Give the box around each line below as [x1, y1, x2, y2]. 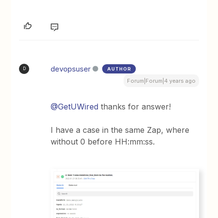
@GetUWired [51, 101, 99, 111]
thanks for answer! [98, 101, 174, 111]
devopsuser [51, 64, 91, 73]
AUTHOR [107, 66, 132, 72]
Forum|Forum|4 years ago [127, 77, 196, 84]
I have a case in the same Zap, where [51, 125, 190, 135]
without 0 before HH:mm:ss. [51, 136, 158, 146]
